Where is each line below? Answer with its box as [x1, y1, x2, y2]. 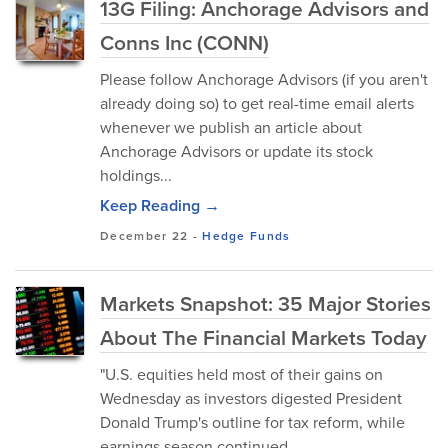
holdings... [100, 164, 172, 186]
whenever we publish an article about [100, 116, 362, 138]
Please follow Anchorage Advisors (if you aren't [100, 68, 428, 90]
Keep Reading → [100, 194, 220, 217]
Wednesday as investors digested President [100, 387, 402, 409]
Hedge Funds [202, 227, 291, 244]
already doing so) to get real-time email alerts [100, 92, 414, 114]
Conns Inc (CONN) [100, 27, 269, 57]
